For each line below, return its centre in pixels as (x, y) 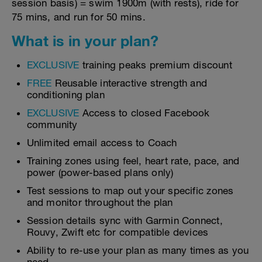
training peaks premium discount (156, 65)
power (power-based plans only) (100, 173)
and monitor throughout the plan (100, 202)
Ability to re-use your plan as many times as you (138, 250)
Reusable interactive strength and (131, 83)
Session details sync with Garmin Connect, (125, 220)
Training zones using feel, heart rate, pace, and (133, 161)
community (52, 125)
